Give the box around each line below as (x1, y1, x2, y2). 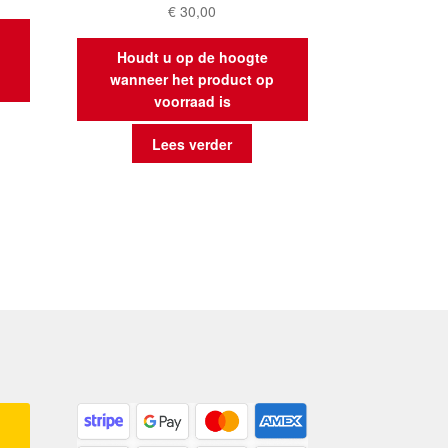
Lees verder (152, 133, 233, 154)
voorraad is (153, 91, 231, 112)
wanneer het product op (110, 69, 275, 90)
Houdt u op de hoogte (116, 47, 268, 68)
